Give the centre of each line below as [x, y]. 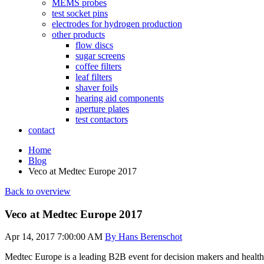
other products [78, 34]
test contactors [102, 119]
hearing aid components [120, 98]
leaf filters [94, 77]
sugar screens [100, 56]
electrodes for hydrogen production [117, 24]
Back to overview [38, 191]
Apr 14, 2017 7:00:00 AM [54, 237]
